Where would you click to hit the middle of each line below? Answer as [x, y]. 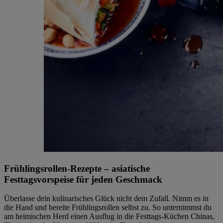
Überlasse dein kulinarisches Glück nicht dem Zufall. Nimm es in [106, 199]
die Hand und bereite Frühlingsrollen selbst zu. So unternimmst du [108, 208]
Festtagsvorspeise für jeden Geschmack [83, 179]
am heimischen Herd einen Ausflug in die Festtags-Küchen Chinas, [109, 217]
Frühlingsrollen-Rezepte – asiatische [77, 168]
